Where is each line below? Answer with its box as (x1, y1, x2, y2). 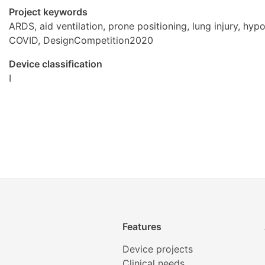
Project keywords (9, 6, 88, 18)
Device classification (9, 58, 102, 70)
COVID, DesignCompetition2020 (9, 34, 153, 47)
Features (122, 220, 161, 232)
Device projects (122, 243, 193, 255)
